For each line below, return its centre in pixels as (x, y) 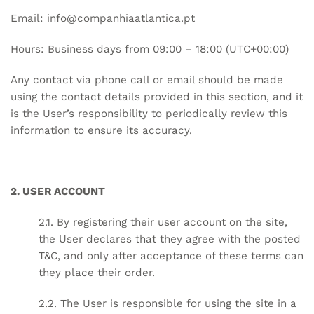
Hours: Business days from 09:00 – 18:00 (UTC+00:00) (150, 49)
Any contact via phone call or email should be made (147, 80)
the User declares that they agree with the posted (170, 239)
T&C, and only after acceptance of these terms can (171, 256)
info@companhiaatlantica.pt (121, 19)
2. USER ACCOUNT (58, 192)
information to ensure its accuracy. (101, 130)
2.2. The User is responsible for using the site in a (168, 303)
